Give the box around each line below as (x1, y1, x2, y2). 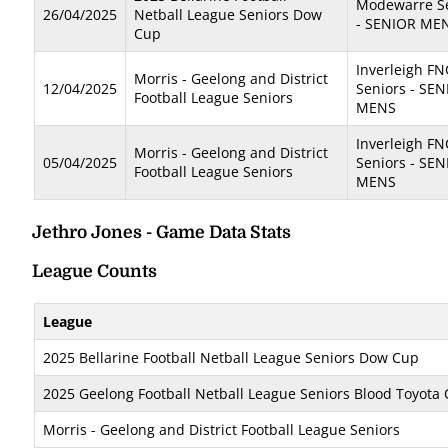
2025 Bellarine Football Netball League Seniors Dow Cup (43, 348, 419, 367)
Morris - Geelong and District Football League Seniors (43, 420, 400, 439)
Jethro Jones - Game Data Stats (32, 222, 291, 242)
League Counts (32, 261, 157, 281)
